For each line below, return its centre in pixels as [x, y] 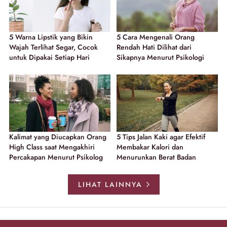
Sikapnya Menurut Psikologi [160, 58]
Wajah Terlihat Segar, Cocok [53, 47]
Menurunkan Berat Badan [156, 157]
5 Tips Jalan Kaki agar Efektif [161, 137]
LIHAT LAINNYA [110, 184]
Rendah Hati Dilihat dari [154, 47]
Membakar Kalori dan [150, 147]
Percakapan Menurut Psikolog [56, 157]
